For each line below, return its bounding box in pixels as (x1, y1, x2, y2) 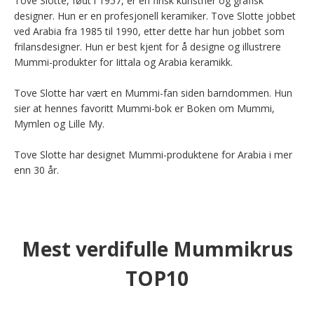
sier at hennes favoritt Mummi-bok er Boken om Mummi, (14, 101, 275, 115)
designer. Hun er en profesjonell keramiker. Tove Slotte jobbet (14, 8, 296, 22)
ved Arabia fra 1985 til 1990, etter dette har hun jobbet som (14, 24, 285, 38)
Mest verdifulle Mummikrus (21, 235, 293, 262)
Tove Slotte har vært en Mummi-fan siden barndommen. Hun (14, 86, 292, 100)
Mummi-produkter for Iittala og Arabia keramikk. (14, 55, 233, 69)
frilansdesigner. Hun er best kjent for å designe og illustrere (14, 39, 281, 53)
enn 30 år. (14, 163, 59, 177)
